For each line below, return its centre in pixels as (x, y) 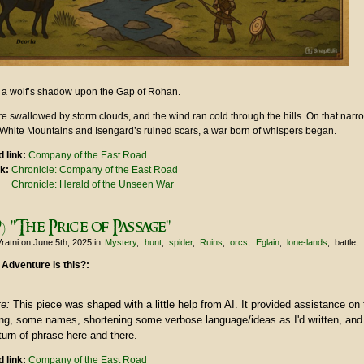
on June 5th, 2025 (56, 243)
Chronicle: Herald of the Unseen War (93, 185)
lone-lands (307, 243)
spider (180, 243)
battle (346, 243)
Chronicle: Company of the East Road (95, 170)
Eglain (267, 243)
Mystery (121, 243)
